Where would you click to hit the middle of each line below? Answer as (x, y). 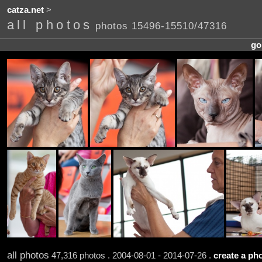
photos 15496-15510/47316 (161, 26)
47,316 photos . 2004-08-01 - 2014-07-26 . (131, 255)
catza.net (25, 10)
